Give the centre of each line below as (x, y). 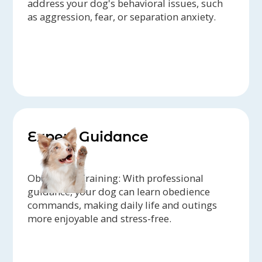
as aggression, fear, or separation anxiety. (122, 17)
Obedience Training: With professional (116, 178)
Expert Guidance (88, 137)
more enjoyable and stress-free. (100, 219)
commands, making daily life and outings (123, 205)
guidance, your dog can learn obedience (119, 192)
